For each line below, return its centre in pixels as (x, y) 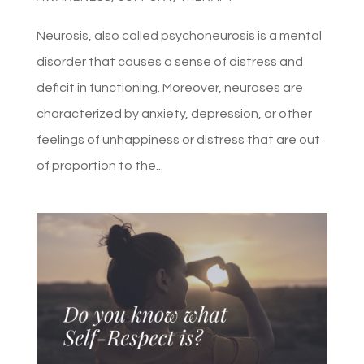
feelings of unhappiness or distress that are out (178, 139)
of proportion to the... (100, 165)
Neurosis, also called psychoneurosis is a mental (179, 35)
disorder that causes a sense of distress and (169, 61)
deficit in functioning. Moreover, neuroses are (169, 87)
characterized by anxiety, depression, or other (174, 113)
